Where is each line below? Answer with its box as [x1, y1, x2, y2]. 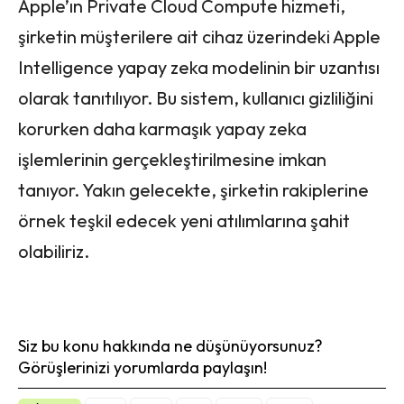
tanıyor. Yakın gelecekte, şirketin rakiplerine [18, 178, 369, 201]
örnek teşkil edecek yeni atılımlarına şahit [18, 208, 350, 232]
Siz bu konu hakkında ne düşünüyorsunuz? [18, 335, 323, 356]
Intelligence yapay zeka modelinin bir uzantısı [18, 55, 380, 78]
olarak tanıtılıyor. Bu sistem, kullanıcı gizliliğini [18, 86, 373, 109]
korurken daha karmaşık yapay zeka [18, 116, 307, 140]
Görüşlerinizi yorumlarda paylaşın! [18, 356, 267, 378]
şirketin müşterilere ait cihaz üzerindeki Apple [18, 24, 381, 48]
